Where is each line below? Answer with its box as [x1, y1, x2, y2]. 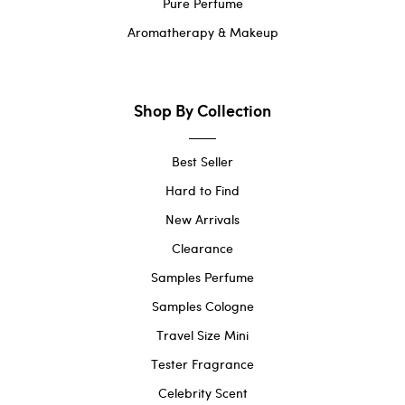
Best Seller [172, 153, 233, 171]
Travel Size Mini [156, 326, 249, 344]
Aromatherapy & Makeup [127, 24, 278, 42]
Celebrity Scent [157, 384, 248, 402]
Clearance [172, 240, 233, 258]
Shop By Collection [134, 99, 271, 123]
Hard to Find [165, 182, 240, 200]
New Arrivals [165, 211, 240, 229]
